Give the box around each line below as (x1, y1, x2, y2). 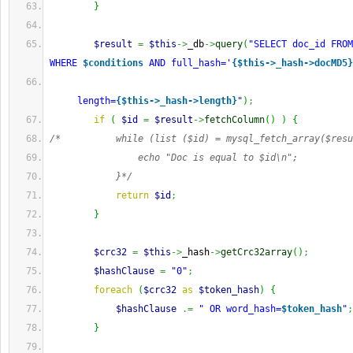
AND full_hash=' (143, 58, 232, 69)
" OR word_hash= (199, 303, 281, 314)
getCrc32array (221, 247, 292, 258)
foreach (94, 284, 132, 295)
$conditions (83, 58, 143, 69)
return (116, 190, 149, 201)
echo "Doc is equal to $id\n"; (50, 152, 298, 163)
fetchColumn (204, 114, 265, 125)
